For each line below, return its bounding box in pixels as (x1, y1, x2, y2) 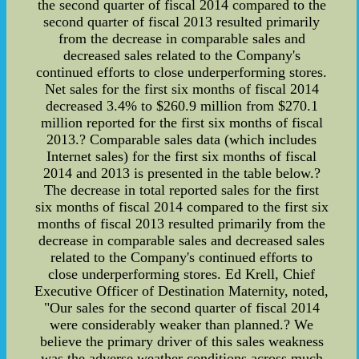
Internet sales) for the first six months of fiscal (46, 148, 317, 165)
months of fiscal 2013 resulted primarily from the (38, 216, 326, 232)
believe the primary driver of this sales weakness (39, 333, 324, 350)
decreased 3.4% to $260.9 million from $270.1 (45, 98, 318, 115)
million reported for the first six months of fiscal (40, 115, 323, 131)
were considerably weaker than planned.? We (50, 317, 314, 333)
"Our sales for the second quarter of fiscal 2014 (43, 300, 320, 317)
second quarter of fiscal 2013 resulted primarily (43, 14, 321, 30)
